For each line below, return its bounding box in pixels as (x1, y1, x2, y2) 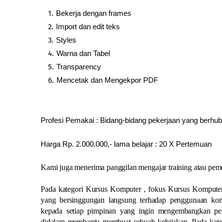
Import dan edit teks (56, 22, 120, 31)
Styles (56, 35, 76, 44)
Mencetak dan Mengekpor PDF (56, 75, 158, 84)
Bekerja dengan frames (56, 8, 131, 17)
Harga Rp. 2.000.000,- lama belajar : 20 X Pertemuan (41, 139, 212, 148)
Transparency (56, 62, 101, 71)
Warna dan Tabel (56, 49, 110, 57)
